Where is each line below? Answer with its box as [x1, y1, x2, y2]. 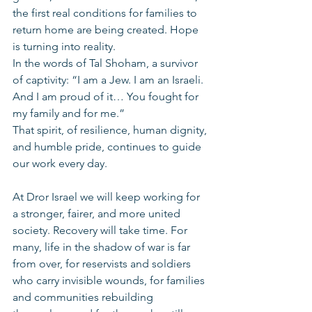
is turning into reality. [13, 40, 116, 53]
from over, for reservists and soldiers [13, 257, 194, 270]
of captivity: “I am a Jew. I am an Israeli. [13, 73, 206, 86]
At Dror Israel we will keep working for [13, 190, 203, 203]
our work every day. [13, 157, 107, 170]
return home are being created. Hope [13, 23, 201, 36]
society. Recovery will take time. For [13, 224, 190, 237]
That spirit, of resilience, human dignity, [13, 123, 210, 136]
